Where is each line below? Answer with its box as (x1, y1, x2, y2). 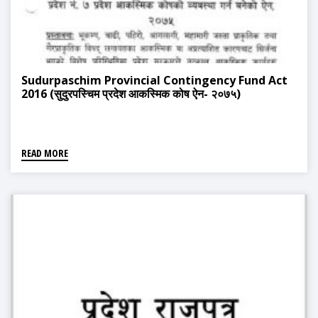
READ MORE (21, 146, 68, 160)
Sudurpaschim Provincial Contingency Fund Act (21, 72, 287, 89)
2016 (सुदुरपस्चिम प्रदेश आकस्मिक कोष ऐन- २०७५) (21, 86, 241, 102)
